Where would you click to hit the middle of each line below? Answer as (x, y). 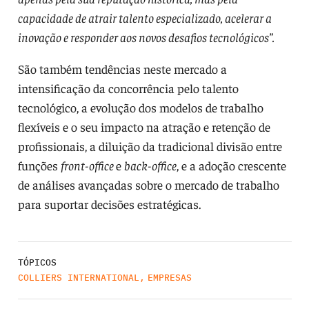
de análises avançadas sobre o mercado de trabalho (148, 184)
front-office (88, 165)
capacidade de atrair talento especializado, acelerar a (144, 17)
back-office (150, 165)
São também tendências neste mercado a (122, 68)
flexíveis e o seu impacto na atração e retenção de (144, 126)
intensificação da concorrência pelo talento (128, 88)
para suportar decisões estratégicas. (109, 203)
